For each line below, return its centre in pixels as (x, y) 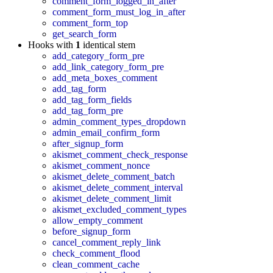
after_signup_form (88, 143)
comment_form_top (90, 23)
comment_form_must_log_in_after (119, 12)
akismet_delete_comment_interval (118, 187)
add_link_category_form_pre (108, 66)
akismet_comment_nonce (101, 165)
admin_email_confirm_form (106, 132)
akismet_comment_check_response (120, 154)
